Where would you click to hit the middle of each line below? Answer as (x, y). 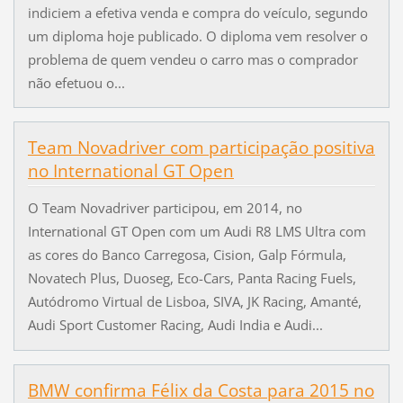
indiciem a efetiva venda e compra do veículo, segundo (197, 12)
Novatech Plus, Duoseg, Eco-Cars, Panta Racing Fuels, (192, 278)
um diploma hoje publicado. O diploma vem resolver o (197, 36)
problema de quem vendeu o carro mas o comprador (193, 59)
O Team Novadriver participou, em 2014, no (165, 207)
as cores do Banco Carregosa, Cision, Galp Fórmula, (187, 254)
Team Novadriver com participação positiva (201, 148)
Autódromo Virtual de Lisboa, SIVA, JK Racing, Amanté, (194, 301)
